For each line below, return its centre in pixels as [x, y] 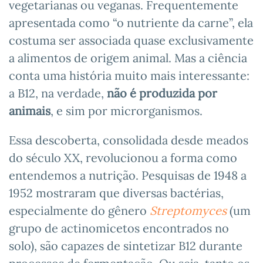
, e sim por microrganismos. [127, 110]
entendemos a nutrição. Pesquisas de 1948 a [128, 175]
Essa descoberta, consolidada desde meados [129, 140]
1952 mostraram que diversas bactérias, [116, 193]
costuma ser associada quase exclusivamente [131, 40]
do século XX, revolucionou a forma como [123, 157]
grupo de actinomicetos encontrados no [119, 228]
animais [30, 110]
